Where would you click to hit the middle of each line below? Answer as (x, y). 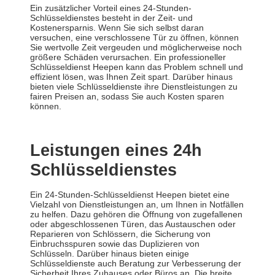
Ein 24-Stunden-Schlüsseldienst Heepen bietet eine (130, 195)
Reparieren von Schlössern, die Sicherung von (120, 234)
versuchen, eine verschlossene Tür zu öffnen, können (134, 38)
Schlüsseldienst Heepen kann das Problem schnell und (137, 67)
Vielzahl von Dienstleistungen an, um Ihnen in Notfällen (137, 205)
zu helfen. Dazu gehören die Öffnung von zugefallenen (136, 215)
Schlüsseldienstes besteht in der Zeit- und (111, 18)
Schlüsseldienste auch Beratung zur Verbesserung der (136, 264)
